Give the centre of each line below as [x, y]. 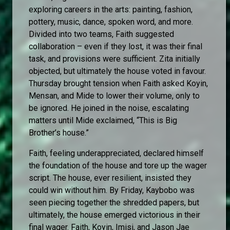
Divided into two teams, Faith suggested [101, 34]
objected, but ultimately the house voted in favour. [117, 71]
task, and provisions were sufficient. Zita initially [114, 59]
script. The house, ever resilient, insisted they [110, 178]
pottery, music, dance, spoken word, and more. [111, 22]
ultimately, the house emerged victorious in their [114, 215]
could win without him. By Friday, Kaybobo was [112, 190]
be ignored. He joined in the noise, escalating [109, 108]
